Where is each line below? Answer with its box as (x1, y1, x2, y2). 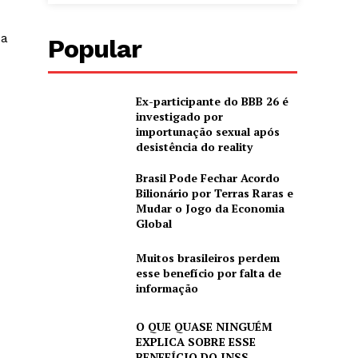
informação (135, 280, 198, 296)
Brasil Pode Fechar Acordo (135, 170, 280, 185)
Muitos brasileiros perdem (135, 250, 280, 266)
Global (135, 216, 172, 231)
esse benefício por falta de (135, 265, 281, 281)
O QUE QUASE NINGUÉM (135, 318, 272, 334)
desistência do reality (135, 139, 253, 154)
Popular (48, 34, 142, 64)
